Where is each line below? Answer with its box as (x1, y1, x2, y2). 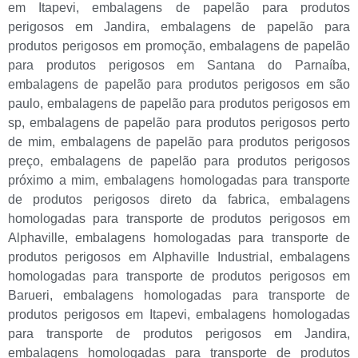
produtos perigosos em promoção (8, 38, 202, 53)
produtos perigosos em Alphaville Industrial (8, 249, 269, 264)
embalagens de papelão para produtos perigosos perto (30, 115, 351, 129)
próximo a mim (8, 173, 96, 187)
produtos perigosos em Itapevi (8, 307, 187, 321)
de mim (8, 134, 52, 149)
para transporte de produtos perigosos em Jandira (8, 326, 347, 340)
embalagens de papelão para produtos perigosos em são (8, 77, 350, 91)
